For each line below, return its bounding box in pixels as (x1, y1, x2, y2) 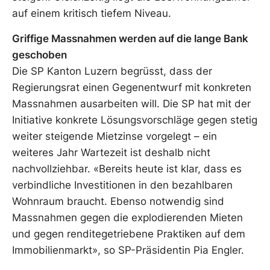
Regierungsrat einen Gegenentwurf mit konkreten (12, 81, 251, 93)
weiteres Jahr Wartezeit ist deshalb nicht (12, 146, 210, 159)
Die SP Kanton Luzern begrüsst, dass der (12, 64, 212, 77)
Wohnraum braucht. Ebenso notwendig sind (12, 195, 224, 207)
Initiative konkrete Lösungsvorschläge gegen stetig (12, 113, 257, 126)
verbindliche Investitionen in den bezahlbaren (12, 178, 233, 191)
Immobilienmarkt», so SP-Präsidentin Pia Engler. (12, 243, 244, 256)
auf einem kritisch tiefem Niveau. (12, 7, 171, 20)
